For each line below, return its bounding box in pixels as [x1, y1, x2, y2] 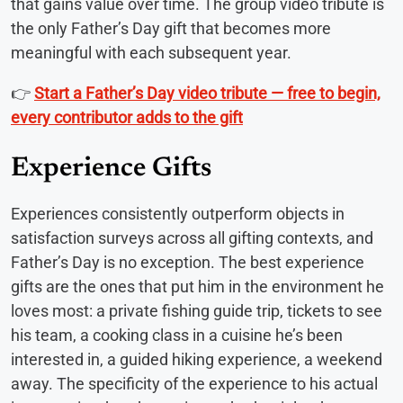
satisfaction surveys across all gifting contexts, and [11, 228, 373, 247]
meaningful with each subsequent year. [11, 42, 291, 62]
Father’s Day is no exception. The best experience [11, 252, 364, 272]
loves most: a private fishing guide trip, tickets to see [11, 300, 382, 320]
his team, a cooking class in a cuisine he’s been [11, 325, 343, 345]
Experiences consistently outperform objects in [11, 203, 345, 223]
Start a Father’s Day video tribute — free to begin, [34, 83, 381, 103]
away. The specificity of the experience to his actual [11, 373, 378, 393]
